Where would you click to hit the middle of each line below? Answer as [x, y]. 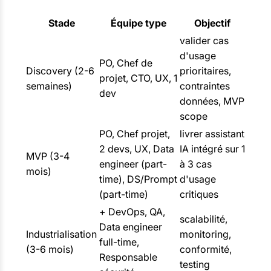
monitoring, [205, 234]
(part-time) [124, 194]
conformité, [206, 249]
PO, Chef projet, [135, 133]
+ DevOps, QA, [132, 211]
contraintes [205, 86]
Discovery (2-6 [60, 70]
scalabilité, [204, 219]
